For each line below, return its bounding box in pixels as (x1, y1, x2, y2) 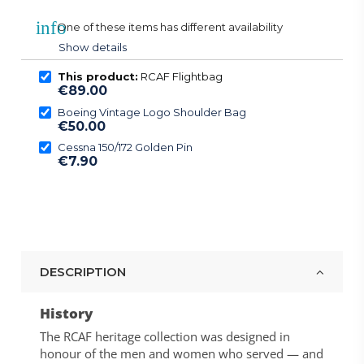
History (39, 304, 93, 323)
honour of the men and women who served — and (39, 344, 323, 362)
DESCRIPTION (39, 264, 126, 280)
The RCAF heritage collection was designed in (39, 327, 290, 344)
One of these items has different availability (56, 20, 285, 34)
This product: (57, 70, 138, 84)
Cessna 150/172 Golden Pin (57, 141, 193, 154)
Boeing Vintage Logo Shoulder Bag (57, 105, 246, 119)
